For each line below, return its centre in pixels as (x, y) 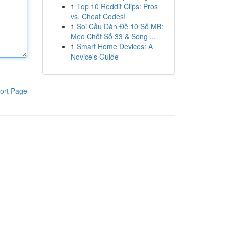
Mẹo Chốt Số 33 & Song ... (113, 36)
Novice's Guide (94, 56)
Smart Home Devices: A (115, 46)
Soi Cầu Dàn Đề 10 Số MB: (120, 26)
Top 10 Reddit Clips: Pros (117, 6)
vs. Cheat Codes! (98, 16)
